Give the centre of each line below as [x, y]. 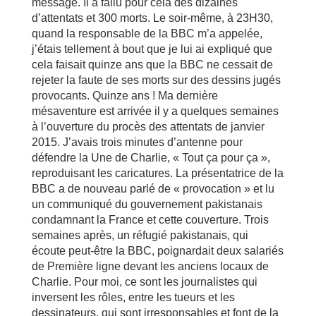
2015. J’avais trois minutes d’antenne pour [137, 142]
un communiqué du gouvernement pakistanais [147, 204]
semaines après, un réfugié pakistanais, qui [140, 235]
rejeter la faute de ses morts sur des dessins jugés [156, 80]
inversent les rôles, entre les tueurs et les [133, 297]
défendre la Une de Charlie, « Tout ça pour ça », [151, 157]
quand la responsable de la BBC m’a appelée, [147, 33]
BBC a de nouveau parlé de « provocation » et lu [153, 188]
